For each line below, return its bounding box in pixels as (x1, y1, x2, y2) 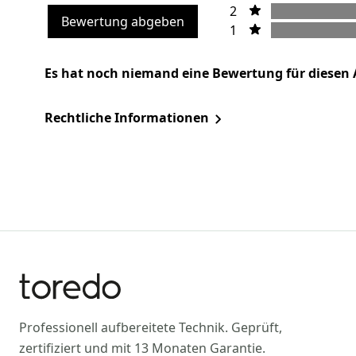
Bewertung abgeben (61, 13, 184, 31)
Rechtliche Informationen (44, 109, 209, 127)
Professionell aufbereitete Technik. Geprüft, (19, 319, 282, 337)
